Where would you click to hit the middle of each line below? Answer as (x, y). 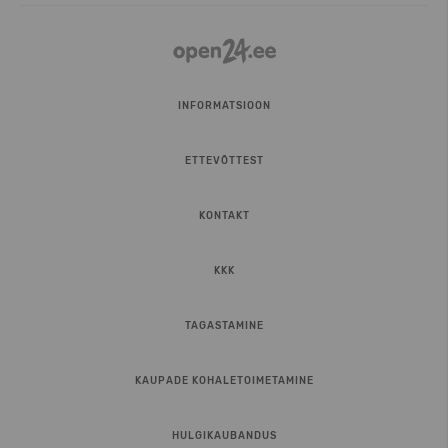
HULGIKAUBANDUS (224, 436)
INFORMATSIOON (224, 106)
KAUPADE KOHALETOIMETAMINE (224, 381)
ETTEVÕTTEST (224, 161)
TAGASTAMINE (224, 326)
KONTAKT (224, 216)
